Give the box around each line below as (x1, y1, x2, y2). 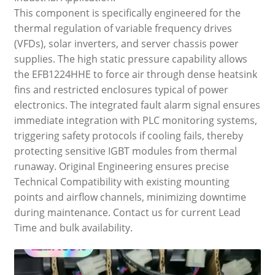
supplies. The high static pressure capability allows (14, 52, 247, 66)
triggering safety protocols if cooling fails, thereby (14, 128, 243, 142)
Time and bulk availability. (14, 220, 133, 234)
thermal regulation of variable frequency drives (14, 21, 232, 35)
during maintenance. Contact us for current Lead (14, 205, 241, 219)
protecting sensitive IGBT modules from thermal (14, 144, 237, 158)
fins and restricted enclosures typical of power (14, 82, 228, 96)
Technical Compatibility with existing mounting (14, 174, 230, 188)
